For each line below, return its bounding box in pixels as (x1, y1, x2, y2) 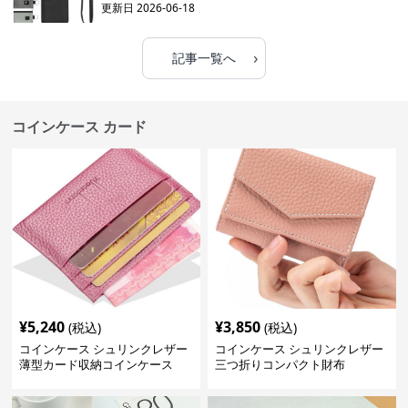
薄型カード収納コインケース (19, 356, 174, 372)
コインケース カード (12, 117, 148, 137)
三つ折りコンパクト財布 (214, 356, 345, 372)
